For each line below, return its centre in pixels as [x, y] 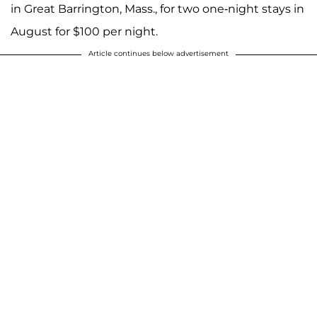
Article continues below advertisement [158, 53]
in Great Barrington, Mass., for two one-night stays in [157, 8]
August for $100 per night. [84, 31]
